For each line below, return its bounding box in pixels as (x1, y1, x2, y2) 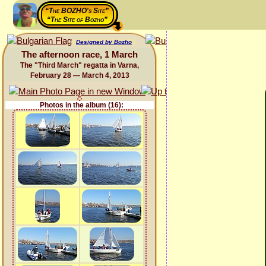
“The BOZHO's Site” (45, 7, 109, 15)
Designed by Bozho (76, 39, 132, 45)
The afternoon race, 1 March (21, 49, 138, 59)
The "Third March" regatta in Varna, (20, 61, 139, 69)
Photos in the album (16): (39, 101, 123, 109)
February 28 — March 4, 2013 (30, 71, 129, 80)
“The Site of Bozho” (46, 15, 107, 24)
